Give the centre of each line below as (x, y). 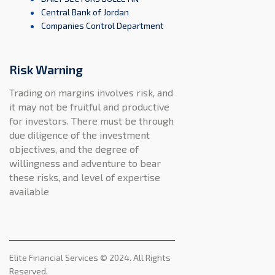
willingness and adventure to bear (85, 163)
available (29, 192)
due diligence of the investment (79, 135)
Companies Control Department (102, 25)
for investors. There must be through (91, 121)
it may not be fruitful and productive (89, 107)
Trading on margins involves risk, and (91, 93)
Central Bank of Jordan (85, 12)
